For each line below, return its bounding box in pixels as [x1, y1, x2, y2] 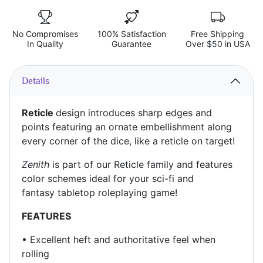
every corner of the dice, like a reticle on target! [22, 135, 235, 147]
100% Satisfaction [97, 29, 166, 39]
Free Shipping [191, 29, 245, 39]
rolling [22, 248, 49, 260]
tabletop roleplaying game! [58, 187, 177, 199]
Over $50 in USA [185, 39, 250, 49]
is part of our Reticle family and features [52, 159, 232, 171]
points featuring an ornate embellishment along [22, 121, 232, 133]
